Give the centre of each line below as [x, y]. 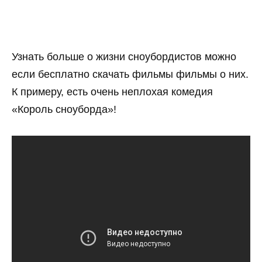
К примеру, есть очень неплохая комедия [112, 92]
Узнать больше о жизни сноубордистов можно [124, 56]
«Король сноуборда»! [64, 109]
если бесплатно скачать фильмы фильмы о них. [130, 74]
